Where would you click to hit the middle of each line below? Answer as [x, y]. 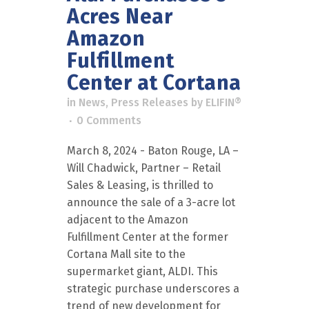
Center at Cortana [154, 83]
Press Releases [150, 102]
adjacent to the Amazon [128, 220]
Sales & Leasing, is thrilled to [140, 185]
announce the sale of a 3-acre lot [151, 202]
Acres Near [120, 17]
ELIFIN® [223, 102]
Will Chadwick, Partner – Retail [144, 168]
